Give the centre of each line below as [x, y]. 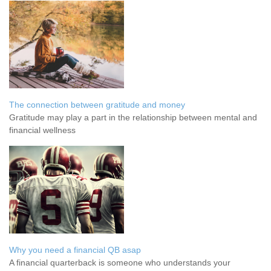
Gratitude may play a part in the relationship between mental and [133, 117]
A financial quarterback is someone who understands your [120, 262]
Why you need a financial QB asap [75, 250]
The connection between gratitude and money [97, 104]
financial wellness [42, 130]
